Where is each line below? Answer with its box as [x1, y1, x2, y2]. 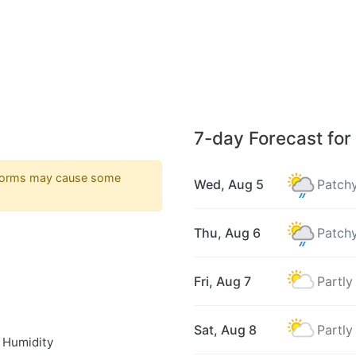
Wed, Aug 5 [194, 176, 264, 193]
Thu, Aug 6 [194, 225, 261, 242]
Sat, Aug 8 [194, 322, 257, 339]
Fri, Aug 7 [194, 273, 251, 290]
